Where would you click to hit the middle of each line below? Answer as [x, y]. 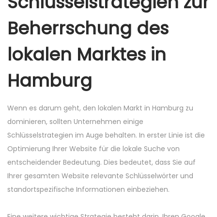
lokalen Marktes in [87, 54]
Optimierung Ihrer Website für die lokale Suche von [93, 149]
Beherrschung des [88, 28]
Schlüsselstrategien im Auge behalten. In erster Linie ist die [106, 135]
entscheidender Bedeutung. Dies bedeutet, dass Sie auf [101, 162]
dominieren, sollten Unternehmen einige [75, 122]
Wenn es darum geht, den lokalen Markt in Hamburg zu [100, 108]
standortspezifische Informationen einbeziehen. [88, 189]
